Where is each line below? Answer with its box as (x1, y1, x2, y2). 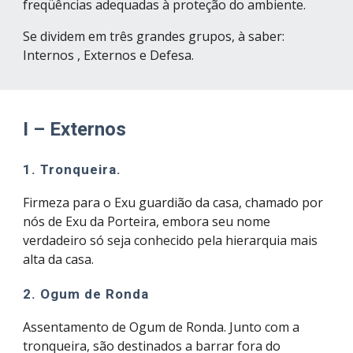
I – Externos (23, 118, 127, 140)
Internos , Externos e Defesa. (23, 46, 195, 64)
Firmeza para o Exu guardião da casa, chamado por (23, 194, 324, 211)
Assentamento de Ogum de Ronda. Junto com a (23, 318, 300, 336)
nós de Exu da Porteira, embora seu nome (23, 213, 271, 230)
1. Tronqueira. (23, 162, 122, 177)
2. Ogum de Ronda (23, 286, 150, 302)
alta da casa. (23, 251, 95, 268)
